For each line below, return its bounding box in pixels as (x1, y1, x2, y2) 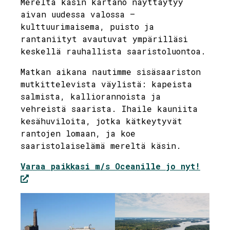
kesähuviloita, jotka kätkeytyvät (21, 115, 182, 126)
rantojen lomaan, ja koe (21, 127, 136, 139)
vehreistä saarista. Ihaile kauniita (21, 103, 198, 114)
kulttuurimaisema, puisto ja (21, 21, 154, 32)
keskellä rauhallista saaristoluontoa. (21, 45, 206, 56)
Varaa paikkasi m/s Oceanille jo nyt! (21, 160, 200, 171)
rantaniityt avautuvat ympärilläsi (21, 33, 188, 44)
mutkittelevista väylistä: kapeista (21, 78, 192, 89)
